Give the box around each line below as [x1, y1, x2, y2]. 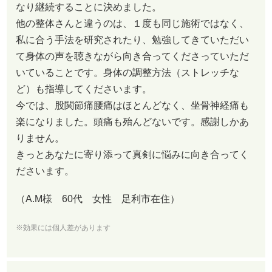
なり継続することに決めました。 [16, 1, 161, 12]
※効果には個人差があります [16, 223, 110, 233]
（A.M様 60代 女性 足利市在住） [16, 193, 180, 204]
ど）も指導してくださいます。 [16, 83, 152, 94]
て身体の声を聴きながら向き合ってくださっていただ [16, 50, 249, 61]
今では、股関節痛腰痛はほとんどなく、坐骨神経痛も [16, 100, 249, 110]
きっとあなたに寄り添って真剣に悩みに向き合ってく [16, 149, 249, 160]
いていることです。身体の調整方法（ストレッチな [16, 67, 239, 78]
